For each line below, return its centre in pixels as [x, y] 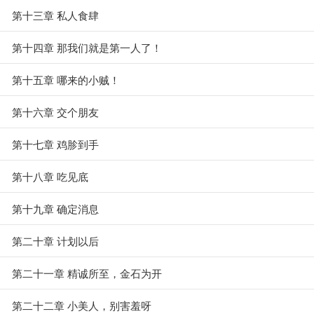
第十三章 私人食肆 [55, 15]
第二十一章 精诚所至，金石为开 [87, 273]
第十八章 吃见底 [50, 176]
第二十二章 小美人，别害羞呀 [82, 305]
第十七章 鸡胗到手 [55, 144]
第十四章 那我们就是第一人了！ [87, 47]
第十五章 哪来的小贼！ [66, 80]
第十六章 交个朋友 [55, 112]
